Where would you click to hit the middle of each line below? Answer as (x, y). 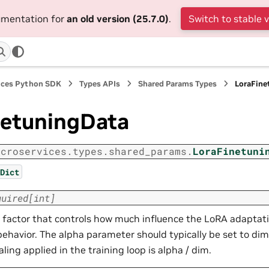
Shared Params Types (178, 84)
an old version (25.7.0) (117, 19)
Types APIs (100, 84)
